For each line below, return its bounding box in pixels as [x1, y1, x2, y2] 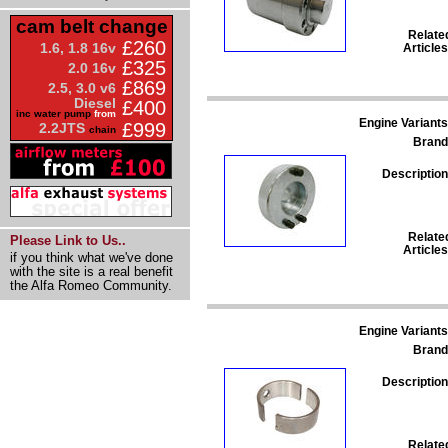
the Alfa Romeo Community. [10, 278, 172, 293]
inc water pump [16, 108, 91, 119]
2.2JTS [39, 120, 89, 136]
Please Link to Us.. [10, 233, 126, 248]
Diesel [74, 95, 116, 111]
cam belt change [15, 16, 168, 37]
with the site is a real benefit [10, 264, 173, 279]
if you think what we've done [10, 250, 173, 265]
